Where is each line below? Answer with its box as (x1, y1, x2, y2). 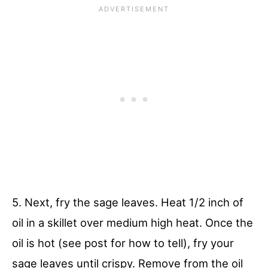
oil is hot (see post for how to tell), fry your (12, 236, 234, 249)
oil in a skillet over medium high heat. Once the (12, 215, 253, 229)
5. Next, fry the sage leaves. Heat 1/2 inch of (12, 195, 243, 209)
